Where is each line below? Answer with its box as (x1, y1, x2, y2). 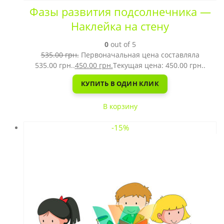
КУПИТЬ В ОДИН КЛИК (81, 79, 159, 88)
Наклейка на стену (71, 18, 169, 33)
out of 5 (108, 39, 136, 49)
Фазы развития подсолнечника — (29, 4, 211, 19)
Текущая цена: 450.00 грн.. (112, 60, 205, 70)
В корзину (102, 101, 137, 111)
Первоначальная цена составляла (80, 49, 199, 59)
